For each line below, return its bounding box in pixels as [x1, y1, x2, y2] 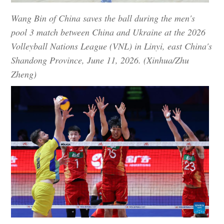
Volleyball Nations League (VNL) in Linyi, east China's [11, 39, 212, 52]
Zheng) [11, 67, 37, 80]
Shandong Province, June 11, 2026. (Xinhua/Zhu [11, 53, 189, 66]
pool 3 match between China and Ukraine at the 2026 [11, 25, 206, 38]
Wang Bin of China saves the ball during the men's [11, 11, 195, 24]
